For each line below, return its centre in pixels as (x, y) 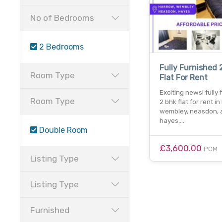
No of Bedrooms (62, 18)
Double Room (62, 130)
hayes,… (172, 120)
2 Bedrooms (60, 47)
